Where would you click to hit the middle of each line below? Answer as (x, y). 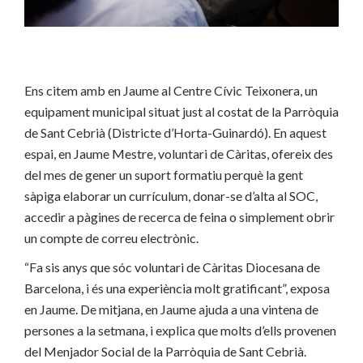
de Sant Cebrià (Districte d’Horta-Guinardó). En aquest (175, 132)
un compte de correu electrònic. (111, 237)
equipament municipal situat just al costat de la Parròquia (181, 111)
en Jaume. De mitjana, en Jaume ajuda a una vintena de (171, 309)
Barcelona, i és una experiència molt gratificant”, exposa (177, 288)
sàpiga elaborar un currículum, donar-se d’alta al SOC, (171, 195)
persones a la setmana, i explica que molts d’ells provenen (180, 330)
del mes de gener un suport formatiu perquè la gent (164, 174)
